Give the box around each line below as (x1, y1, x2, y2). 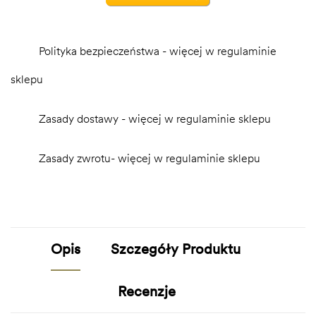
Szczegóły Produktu (110, 239, 241, 257)
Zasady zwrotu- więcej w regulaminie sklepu (39, 150, 260, 165)
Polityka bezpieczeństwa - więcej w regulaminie (39, 43, 276, 58)
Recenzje (118, 281, 176, 300)
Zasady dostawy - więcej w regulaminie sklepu (39, 111, 271, 126)
